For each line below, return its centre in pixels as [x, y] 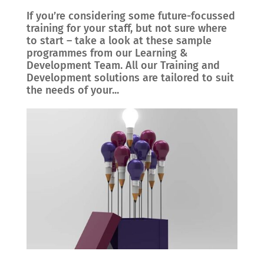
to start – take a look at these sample [119, 40]
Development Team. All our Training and [123, 65]
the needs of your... [72, 90]
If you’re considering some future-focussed [131, 16]
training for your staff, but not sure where [126, 28]
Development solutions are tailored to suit [130, 77]
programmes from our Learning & [107, 53]
